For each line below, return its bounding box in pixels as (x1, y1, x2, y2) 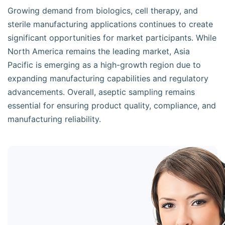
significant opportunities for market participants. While (8, 33, 216, 43)
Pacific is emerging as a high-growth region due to (8, 60, 201, 70)
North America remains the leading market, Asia (8, 46, 190, 56)
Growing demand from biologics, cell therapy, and (8, 6, 198, 16)
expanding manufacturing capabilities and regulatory (8, 73, 208, 83)
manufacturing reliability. (8, 114, 101, 124)
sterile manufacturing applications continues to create (8, 19, 213, 29)
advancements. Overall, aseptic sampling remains (8, 87, 195, 97)
